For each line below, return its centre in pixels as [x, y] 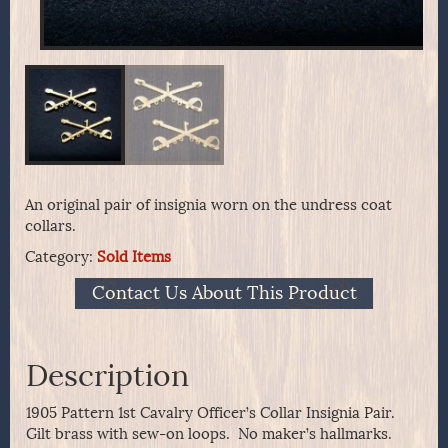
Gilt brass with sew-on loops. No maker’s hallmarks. [209, 434]
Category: [61, 256]
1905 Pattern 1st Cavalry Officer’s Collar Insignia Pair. [210, 413]
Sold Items [134, 256]
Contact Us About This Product [224, 293]
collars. [50, 225]
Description [107, 376]
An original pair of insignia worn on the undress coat [208, 204]
